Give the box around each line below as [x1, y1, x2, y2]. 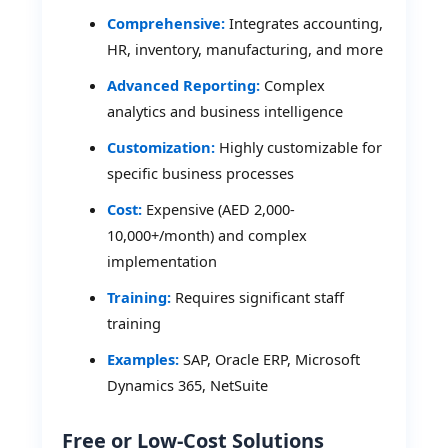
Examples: [107, 349, 180, 370]
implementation [107, 251, 218, 272]
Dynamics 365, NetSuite [107, 375, 269, 396]
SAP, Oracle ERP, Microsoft [179, 349, 361, 370]
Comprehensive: [107, 13, 226, 34]
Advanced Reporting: [107, 75, 261, 96]
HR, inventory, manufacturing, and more [107, 39, 384, 60]
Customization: [107, 137, 216, 158]
